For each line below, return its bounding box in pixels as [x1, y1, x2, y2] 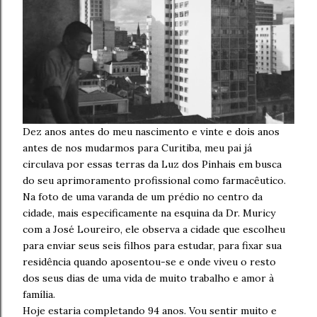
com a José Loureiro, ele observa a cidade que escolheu [23, 222, 285, 236]
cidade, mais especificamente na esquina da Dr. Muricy [23, 206, 275, 219]
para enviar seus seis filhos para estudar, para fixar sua [23, 238, 282, 252]
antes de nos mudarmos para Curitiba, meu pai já [23, 141, 252, 154]
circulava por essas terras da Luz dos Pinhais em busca [23, 157, 282, 171]
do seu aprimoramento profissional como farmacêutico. [23, 173, 286, 187]
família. [23, 287, 55, 301]
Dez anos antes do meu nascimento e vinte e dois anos [23, 125, 279, 138]
